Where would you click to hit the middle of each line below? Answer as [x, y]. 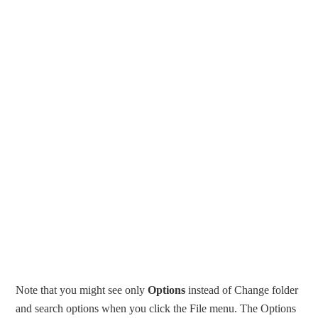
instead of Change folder [242, 290]
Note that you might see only [82, 290]
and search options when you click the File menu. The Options [156, 309]
